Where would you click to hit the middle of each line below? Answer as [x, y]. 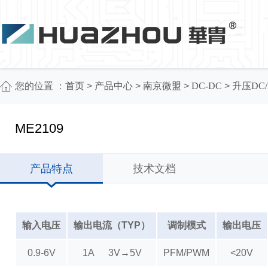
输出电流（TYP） [112, 225]
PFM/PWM [186, 253]
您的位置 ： [40, 86]
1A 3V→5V [112, 253]
